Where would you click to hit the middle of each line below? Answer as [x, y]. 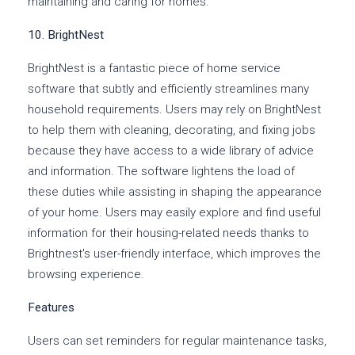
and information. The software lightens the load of [161, 172]
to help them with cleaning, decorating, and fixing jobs [172, 130]
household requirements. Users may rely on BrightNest [174, 110]
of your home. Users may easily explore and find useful [174, 213]
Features [51, 308]
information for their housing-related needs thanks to [168, 233]
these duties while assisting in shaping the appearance [175, 192]
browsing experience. [86, 275]
